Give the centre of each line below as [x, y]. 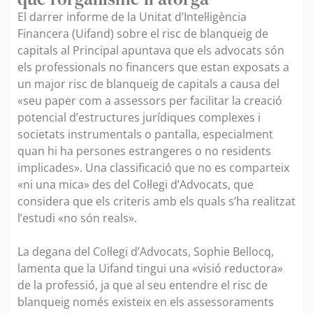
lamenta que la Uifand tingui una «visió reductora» [150, 268]
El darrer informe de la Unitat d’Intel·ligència [132, 16]
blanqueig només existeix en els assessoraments [146, 301]
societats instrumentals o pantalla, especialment [145, 134]
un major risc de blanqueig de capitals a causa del [148, 83]
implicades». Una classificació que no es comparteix [153, 167]
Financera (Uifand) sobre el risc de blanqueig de [143, 33]
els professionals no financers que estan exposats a [153, 67]
